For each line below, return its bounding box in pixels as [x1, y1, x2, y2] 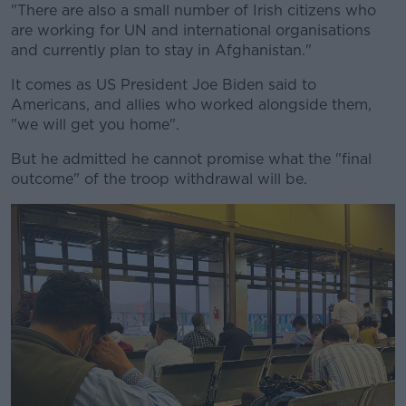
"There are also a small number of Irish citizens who [11, 2, 376, 19]
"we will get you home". [11, 116, 179, 133]
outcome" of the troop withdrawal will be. [11, 170, 307, 188]
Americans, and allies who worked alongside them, [11, 96, 372, 113]
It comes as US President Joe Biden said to [11, 76, 316, 93]
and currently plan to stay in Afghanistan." [11, 42, 312, 59]
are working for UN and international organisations [11, 22, 371, 39]
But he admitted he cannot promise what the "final [11, 150, 372, 168]
